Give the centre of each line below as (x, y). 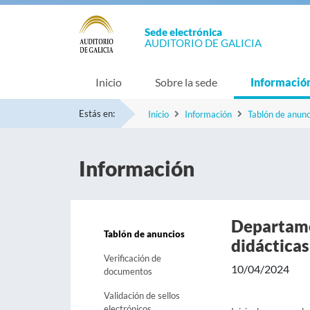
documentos (128, 271)
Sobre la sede (186, 82)
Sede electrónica (183, 32)
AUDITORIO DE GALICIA (203, 43)
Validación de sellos (142, 295)
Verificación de (133, 258)
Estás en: (97, 113)
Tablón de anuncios (144, 234)
